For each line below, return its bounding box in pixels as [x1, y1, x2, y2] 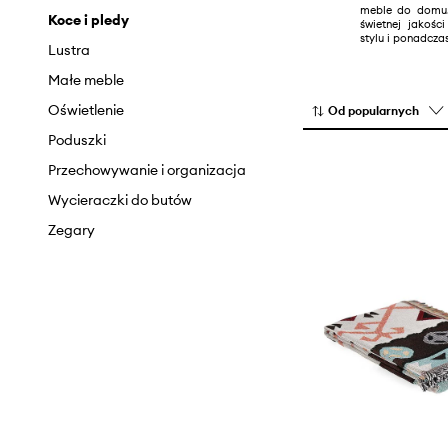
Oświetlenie [48, 101, 124, 119]
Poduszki [48, 131, 106, 149]
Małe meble [48, 71, 124, 89]
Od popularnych [328, 103, 420, 119]
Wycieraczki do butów [48, 191, 192, 209]
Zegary [48, 221, 95, 239]
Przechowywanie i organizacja [48, 161, 246, 179]
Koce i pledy [48, 11, 129, 29]
